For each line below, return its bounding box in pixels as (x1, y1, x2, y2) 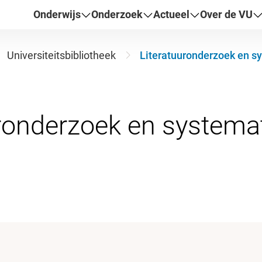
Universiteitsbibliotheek (6, 49, 116, 61)
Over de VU (200, 8, 253, 20)
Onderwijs (33, 8, 81, 20)
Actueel (153, 8, 190, 20)
